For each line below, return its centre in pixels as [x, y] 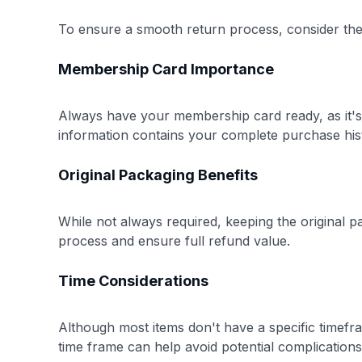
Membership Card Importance [166, 69]
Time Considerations [133, 280]
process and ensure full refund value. [174, 240]
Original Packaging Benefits [158, 175]
